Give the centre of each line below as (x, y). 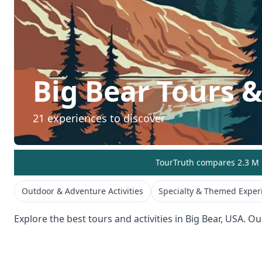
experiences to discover (105, 118)
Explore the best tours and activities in (100, 218)
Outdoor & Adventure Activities (82, 191)
